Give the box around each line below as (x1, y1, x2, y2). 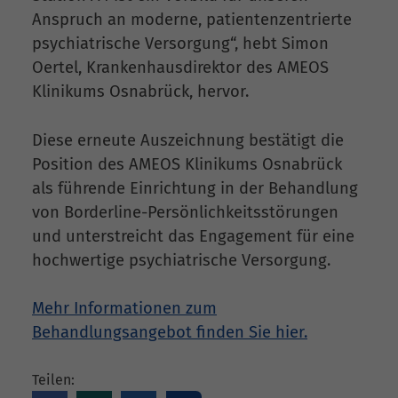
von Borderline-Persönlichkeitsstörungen (32, 202, 338, 222)
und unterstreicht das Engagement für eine (32, 226, 354, 246)
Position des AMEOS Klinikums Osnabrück (32, 154, 342, 174)
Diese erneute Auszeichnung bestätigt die (32, 130, 344, 150)
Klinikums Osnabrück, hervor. (32, 82, 249, 102)
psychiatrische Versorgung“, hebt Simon (32, 34, 329, 54)
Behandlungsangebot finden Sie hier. (32, 322, 307, 343)
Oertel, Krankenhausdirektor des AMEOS (32, 58, 329, 78)
